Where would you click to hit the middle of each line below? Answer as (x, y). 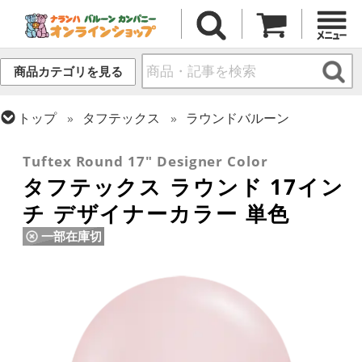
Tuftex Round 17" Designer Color (145, 162)
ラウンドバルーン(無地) (152, 141)
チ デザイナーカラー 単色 (157, 214)
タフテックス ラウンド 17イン (183, 187)
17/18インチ (282, 141)
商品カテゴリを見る (68, 72)
